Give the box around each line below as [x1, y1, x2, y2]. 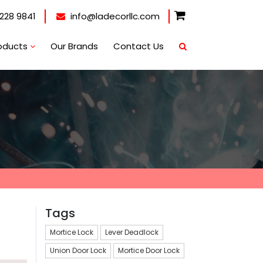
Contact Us [113, 40, 164, 53]
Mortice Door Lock [118, 245, 180, 255]
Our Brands [50, 40, 98, 53]
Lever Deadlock [105, 227, 159, 237]
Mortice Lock [50, 227, 93, 237]
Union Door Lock [50, 245, 106, 255]
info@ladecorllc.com [68, 10, 160, 22]
